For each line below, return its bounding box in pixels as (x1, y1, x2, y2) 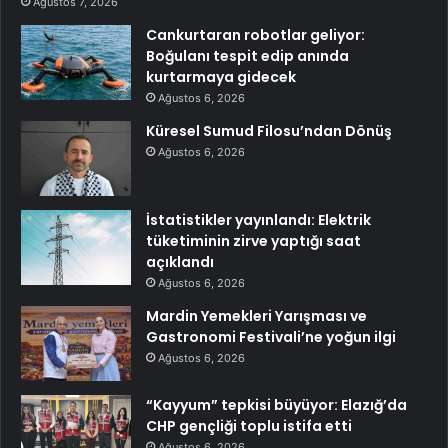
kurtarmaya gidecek (146, 67, 296, 88)
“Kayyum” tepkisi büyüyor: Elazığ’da (146, 395, 407, 416)
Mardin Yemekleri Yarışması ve (146, 306, 367, 327)
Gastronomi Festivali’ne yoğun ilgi (146, 327, 396, 348)
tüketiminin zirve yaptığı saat (146, 231, 361, 252)
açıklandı (146, 252, 214, 273)
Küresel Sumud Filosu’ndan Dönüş (146, 121, 392, 142)
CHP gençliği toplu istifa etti (146, 416, 352, 437)
